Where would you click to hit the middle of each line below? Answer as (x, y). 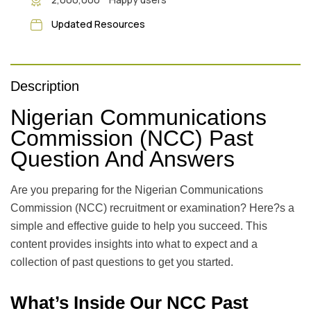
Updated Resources (98, 24)
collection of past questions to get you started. (122, 262)
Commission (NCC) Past (132, 138)
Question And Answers (123, 159)
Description (45, 86)
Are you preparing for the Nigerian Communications (137, 190)
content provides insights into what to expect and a (134, 244)
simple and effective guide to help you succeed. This (139, 226)
